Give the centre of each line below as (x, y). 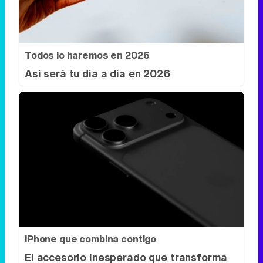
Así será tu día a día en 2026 (97, 74)
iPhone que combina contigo (91, 239)
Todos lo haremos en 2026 (87, 55)
